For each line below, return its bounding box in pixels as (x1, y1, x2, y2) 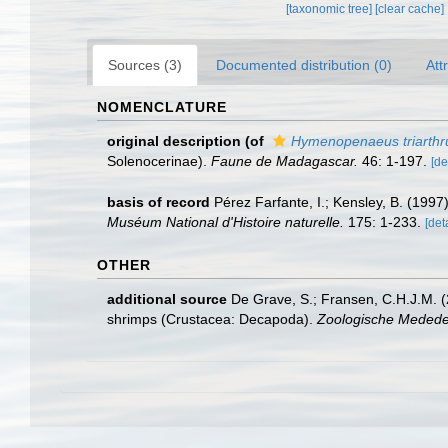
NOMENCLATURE (97, 98, 227, 115)
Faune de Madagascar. (211, 152, 358, 169)
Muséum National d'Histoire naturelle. (107, 213, 344, 230)
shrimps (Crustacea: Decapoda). (107, 310, 317, 327)
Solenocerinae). (107, 152, 211, 169)
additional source (107, 290, 227, 307)
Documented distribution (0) (216, 56, 392, 73)
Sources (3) (108, 56, 182, 73)
